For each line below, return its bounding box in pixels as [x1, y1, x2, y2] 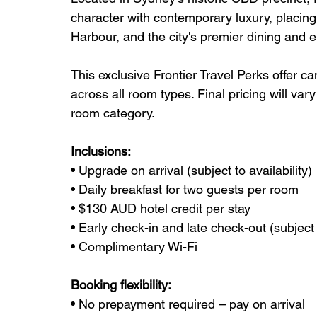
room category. [71, 105, 155, 120]
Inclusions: [71, 143, 131, 158]
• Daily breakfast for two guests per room [71, 181, 299, 197]
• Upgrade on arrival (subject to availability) [71, 162, 312, 178]
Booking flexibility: [71, 277, 171, 292]
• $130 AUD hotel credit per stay [71, 200, 250, 216]
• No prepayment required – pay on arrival [71, 296, 305, 311]
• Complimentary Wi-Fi [71, 238, 197, 254]
